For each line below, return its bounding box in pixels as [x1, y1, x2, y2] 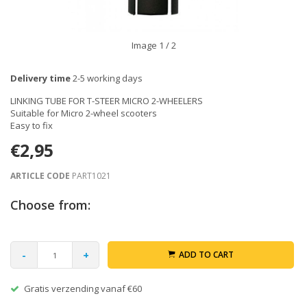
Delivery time [10, 72, 71, 84]
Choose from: [10, 197, 90, 213]
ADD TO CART [179, 249, 234, 260]
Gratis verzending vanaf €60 [24, 282, 142, 295]
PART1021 [70, 170, 111, 182]
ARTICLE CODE [10, 170, 70, 182]
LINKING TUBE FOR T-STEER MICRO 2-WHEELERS [10, 95, 203, 107]
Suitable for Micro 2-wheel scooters [10, 107, 157, 119]
